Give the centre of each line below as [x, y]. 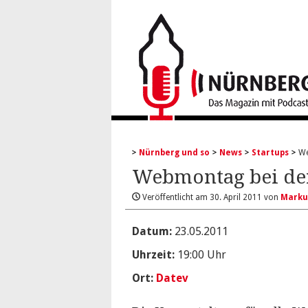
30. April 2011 [236, 197]
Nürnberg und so [174, 153]
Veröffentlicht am [175, 197]
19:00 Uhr [200, 255]
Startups [270, 153]
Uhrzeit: [153, 255]
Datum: [152, 231]
